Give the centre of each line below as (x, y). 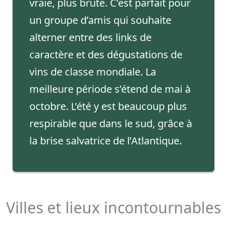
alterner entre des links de (90, 37)
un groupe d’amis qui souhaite (100, 20)
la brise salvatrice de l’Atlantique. (105, 140)
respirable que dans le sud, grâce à (110, 123)
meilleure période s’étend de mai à (110, 89)
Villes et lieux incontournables (113, 207)
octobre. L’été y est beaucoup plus (108, 106)
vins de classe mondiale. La (92, 71)
